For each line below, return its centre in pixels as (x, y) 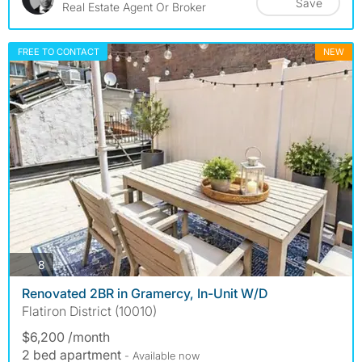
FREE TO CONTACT (59, 51)
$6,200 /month (66, 337)
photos (62, 263)
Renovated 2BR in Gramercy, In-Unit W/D (145, 294)
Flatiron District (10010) (89, 311)
